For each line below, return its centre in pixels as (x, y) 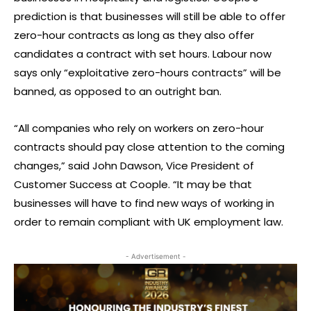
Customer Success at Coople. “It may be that (133, 184)
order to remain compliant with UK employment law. (149, 222)
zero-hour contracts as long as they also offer (134, 35)
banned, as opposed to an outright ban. (118, 91)
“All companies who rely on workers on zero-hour (139, 128)
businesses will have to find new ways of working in (144, 203)
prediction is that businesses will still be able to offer (150, 16)
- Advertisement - (155, 256)
